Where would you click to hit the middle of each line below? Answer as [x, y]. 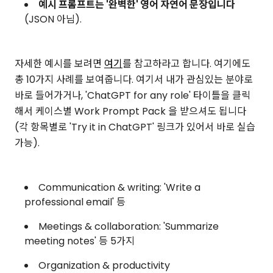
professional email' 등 [75, 202]
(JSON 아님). [53, 19]
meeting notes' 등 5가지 [80, 241]
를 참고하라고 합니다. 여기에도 [186, 63]
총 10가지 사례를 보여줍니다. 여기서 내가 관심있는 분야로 [134, 79]
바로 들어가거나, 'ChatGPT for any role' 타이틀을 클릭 [133, 95]
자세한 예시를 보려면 [59, 63]
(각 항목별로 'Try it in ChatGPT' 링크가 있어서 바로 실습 [135, 127]
